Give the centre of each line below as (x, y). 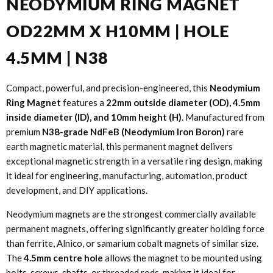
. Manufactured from (223, 117)
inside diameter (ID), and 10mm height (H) (94, 117)
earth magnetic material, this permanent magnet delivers (119, 147)
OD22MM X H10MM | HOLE (118, 31)
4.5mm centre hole (63, 258)
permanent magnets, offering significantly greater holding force (135, 229)
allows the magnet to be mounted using (183, 258)
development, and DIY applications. (77, 190)
